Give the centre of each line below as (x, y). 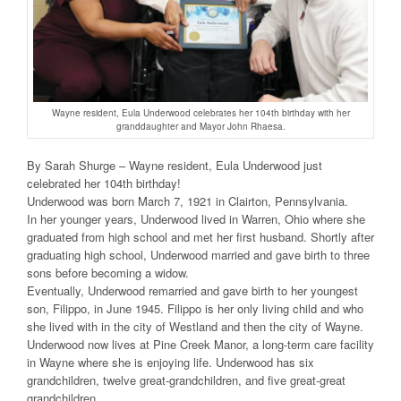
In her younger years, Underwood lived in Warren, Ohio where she (196, 218)
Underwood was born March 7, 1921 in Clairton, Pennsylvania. (188, 200)
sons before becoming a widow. (108, 272)
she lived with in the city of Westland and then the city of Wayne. (195, 326)
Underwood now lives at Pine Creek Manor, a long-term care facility (200, 344)
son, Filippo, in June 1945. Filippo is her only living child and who (195, 308)
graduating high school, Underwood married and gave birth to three (198, 254)
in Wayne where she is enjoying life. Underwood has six (171, 362)
